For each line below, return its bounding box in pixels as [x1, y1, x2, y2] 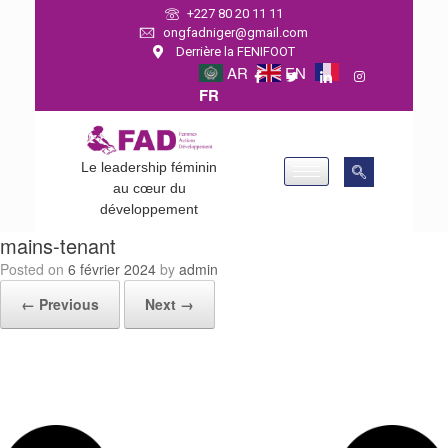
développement [100, 201, 198, 218]
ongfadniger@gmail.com [162, 25, 308, 40]
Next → [145, 294, 194, 315]
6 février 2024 [68, 259, 156, 280]
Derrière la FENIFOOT [175, 44, 295, 59]
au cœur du [112, 180, 186, 197]
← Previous [21, 294, 99, 315]
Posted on [9, 259, 68, 280]
